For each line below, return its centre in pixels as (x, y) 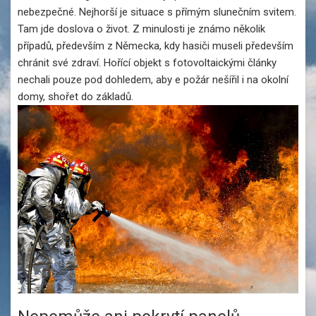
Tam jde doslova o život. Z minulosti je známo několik (141, 29)
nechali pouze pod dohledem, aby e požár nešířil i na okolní (153, 80)
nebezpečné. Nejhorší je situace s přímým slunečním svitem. (157, 12)
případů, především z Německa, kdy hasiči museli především (156, 46)
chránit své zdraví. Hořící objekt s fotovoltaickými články (147, 63)
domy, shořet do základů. (75, 97)
